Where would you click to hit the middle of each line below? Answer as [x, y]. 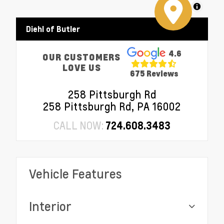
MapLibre [176, 6]
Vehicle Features [75, 174]
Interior [50, 206]
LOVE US [81, 67]
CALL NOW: [79, 126]
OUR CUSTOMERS [82, 57]
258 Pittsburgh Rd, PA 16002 [112, 107]
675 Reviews [154, 73]
